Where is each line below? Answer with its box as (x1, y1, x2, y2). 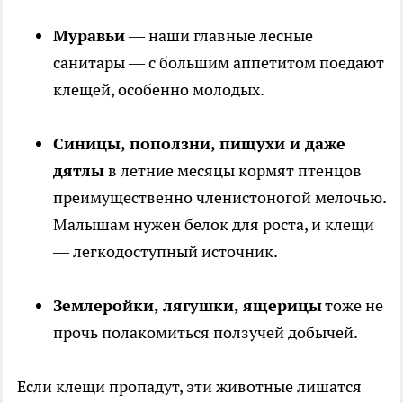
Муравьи (53, 24, 125, 46)
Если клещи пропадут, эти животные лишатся (17, 375, 362, 397)
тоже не (322, 294, 383, 316)
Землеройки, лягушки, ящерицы (53, 294, 322, 316)
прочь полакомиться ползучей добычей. (53, 321, 358, 343)
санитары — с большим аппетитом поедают (53, 51, 384, 73)
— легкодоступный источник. (53, 240, 278, 262)
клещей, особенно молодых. (53, 78, 264, 100)
